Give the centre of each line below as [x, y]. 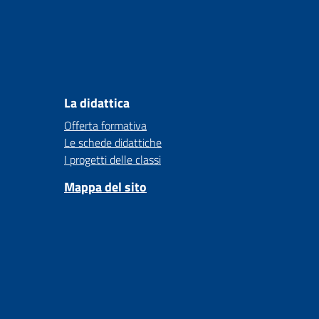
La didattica [97, 103]
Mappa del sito [105, 187]
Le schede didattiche [113, 142]
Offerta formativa [105, 125]
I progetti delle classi [113, 159]
